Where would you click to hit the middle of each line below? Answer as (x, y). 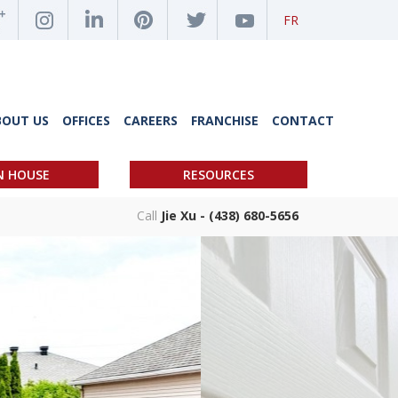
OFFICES (86, 120)
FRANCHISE (225, 120)
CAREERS (151, 120)
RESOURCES (219, 175)
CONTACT (303, 120)
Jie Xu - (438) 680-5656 (230, 215)
